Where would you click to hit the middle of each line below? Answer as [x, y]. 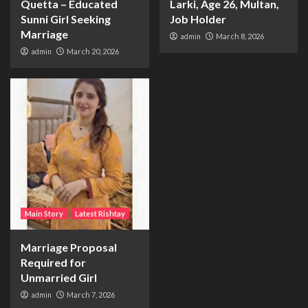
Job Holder [198, 19]
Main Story [44, 213]
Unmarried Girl [59, 277]
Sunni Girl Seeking [66, 19]
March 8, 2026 [240, 36]
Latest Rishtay [100, 213]
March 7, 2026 [91, 295]
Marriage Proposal [69, 247]
